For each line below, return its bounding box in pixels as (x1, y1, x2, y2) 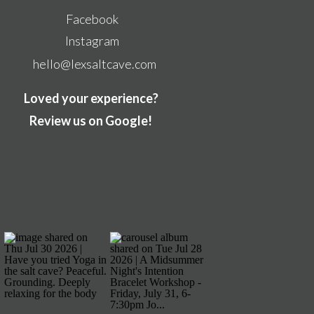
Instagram (64, 33, 119, 48)
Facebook (65, 11, 118, 27)
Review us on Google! (29, 113, 152, 128)
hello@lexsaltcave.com (33, 56, 156, 71)
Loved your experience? (23, 90, 158, 106)
